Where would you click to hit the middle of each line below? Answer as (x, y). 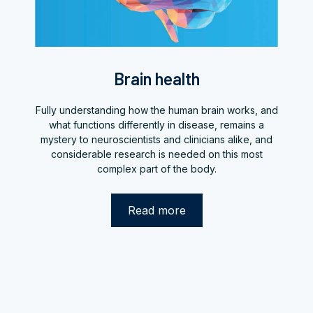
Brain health (156, 78)
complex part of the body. (156, 168)
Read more (156, 210)
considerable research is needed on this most (156, 154)
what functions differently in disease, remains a (156, 124)
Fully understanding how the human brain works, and (156, 110)
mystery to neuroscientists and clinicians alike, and (156, 139)
